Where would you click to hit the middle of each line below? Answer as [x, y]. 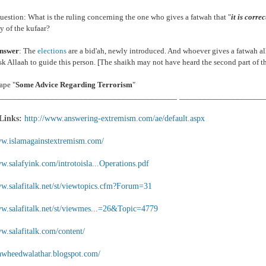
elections [52, 51]
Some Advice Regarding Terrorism [74, 85]
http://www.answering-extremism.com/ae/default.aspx [115, 118]
